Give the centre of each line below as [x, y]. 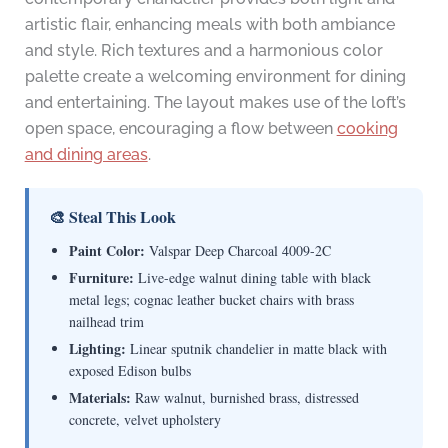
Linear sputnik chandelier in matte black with [256, 349]
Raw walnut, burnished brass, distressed [244, 398]
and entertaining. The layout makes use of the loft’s [215, 103]
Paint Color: [106, 251]
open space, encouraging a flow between [180, 129]
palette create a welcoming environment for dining [215, 77]
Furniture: [101, 278]
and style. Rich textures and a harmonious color [203, 51]
